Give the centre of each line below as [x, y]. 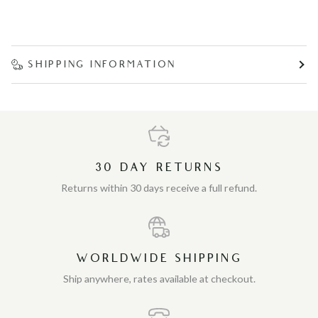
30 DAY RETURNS [159, 168]
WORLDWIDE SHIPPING [159, 259]
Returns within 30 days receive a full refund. [159, 188]
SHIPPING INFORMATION [102, 64]
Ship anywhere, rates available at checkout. [159, 278]
